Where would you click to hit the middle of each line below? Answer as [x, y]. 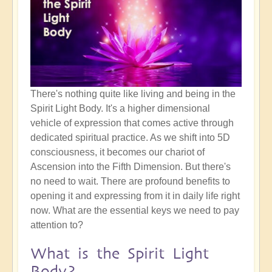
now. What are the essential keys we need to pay [135, 211]
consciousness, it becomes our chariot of [117, 152]
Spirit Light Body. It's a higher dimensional [120, 109]
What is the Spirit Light [120, 254]
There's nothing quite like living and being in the [133, 94]
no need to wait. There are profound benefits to [130, 182]
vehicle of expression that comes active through [132, 123]
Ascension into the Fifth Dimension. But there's [131, 167]
